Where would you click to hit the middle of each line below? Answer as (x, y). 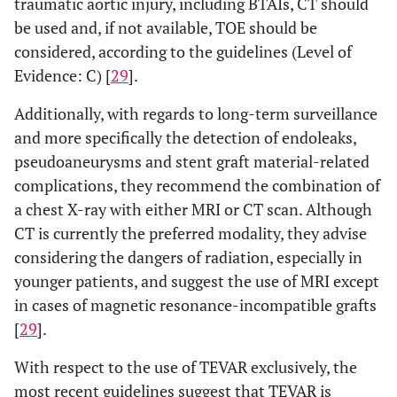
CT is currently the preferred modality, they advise (191, 233)
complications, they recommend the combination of (197, 185)
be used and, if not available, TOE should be (166, 27)
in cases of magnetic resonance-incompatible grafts (195, 305)
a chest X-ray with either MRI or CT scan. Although (193, 209)
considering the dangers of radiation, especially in (188, 257)
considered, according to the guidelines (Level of (183, 51)
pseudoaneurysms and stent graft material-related (192, 161)
